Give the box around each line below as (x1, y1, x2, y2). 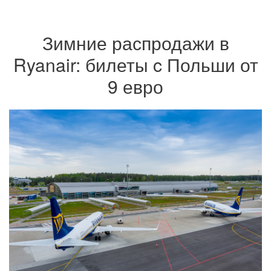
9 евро (108, 73, 163, 99)
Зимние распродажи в (42, 30, 229, 56)
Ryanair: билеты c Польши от (13, 51, 258, 77)
